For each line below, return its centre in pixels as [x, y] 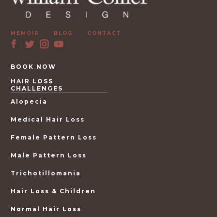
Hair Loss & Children [54, 191]
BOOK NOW [34, 67]
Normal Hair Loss [46, 209]
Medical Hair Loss [48, 119]
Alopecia [29, 101]
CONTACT [105, 33]
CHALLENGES [37, 88]
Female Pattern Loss [54, 137]
